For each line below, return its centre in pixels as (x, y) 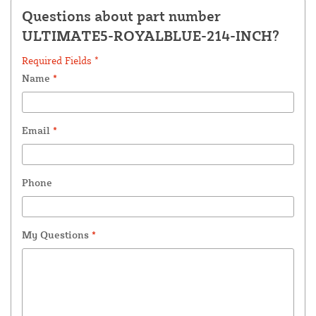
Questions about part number (121, 16)
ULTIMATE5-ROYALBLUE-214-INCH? (151, 35)
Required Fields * (60, 60)
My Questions (57, 234)
